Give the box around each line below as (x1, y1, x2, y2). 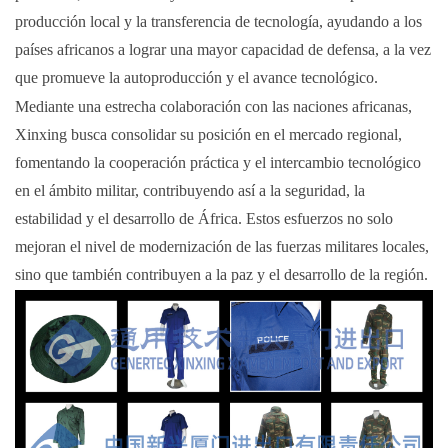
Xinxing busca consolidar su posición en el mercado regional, (15, 125, 402, 143)
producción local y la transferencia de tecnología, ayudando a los (15, 12, 422, 30)
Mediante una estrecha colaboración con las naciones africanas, (15, 97, 412, 115)
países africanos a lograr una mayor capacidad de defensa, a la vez (15, 40, 431, 58)
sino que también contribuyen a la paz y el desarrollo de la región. (15, 265, 428, 283)
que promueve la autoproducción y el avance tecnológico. (15, 68, 378, 86)
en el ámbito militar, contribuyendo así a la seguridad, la (15, 181, 365, 199)
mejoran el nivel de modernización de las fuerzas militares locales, (15, 237, 429, 255)
